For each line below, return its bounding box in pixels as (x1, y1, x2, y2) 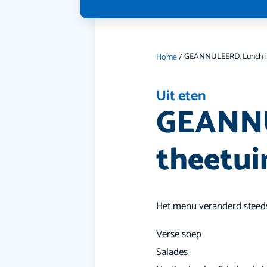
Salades (156, 243, 188, 260)
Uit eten (156, 84, 207, 108)
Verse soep (156, 225, 202, 243)
